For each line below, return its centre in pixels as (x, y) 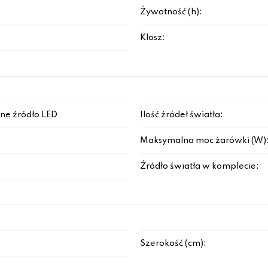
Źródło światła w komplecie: (200, 166)
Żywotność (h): (171, 12)
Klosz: (153, 38)
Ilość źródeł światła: (182, 115)
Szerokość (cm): (173, 243)
